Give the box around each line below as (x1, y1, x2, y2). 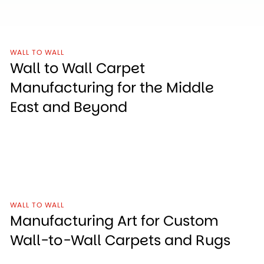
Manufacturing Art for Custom (10, 210, 219, 230)
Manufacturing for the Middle (10, 77, 214, 97)
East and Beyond (10, 97, 128, 117)
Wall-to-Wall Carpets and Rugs (10, 230, 231, 250)
